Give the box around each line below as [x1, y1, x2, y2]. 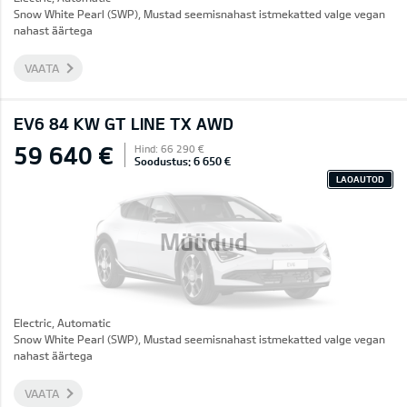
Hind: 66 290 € [134, 143, 203, 154]
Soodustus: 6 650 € [134, 154, 231, 167]
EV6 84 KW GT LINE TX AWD [14, 114, 233, 134]
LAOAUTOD [336, 174, 384, 184]
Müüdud [159, 227, 248, 255]
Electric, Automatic [14, 316, 111, 329]
